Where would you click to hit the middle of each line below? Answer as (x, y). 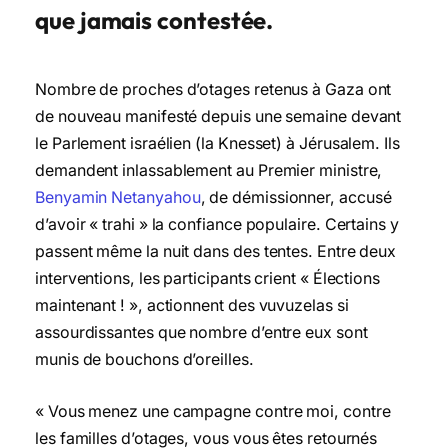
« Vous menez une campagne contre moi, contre (213, 411)
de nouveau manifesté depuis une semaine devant (218, 116)
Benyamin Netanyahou (118, 197)
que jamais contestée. (154, 20)
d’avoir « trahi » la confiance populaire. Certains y (217, 224)
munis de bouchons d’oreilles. (144, 359)
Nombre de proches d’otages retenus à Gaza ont (213, 89)
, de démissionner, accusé (296, 197)
